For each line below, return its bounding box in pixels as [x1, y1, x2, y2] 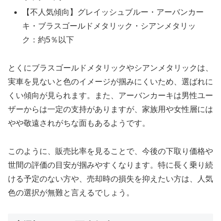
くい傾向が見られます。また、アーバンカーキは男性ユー [8, 91, 213, 100]
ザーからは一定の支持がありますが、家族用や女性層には [8, 105, 213, 113]
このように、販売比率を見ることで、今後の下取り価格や [8, 147, 213, 155]
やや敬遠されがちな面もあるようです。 [8, 118, 150, 127]
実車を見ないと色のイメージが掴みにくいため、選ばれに [8, 77, 213, 86]
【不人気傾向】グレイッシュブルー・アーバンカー [22, 7, 204, 16]
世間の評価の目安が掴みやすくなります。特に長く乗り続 [8, 160, 213, 169]
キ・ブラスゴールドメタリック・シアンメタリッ [22, 21, 196, 30]
